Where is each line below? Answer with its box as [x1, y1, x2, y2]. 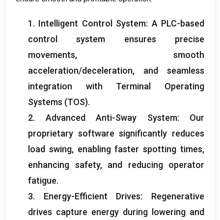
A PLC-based [151, 18, 205, 28]
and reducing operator [108, 159, 204, 170]
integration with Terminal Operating [28, 81, 204, 91]
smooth [173, 49, 204, 60]
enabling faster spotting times [77, 143, 203, 154]
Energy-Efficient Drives [43, 191, 141, 201]
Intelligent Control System [38, 18, 146, 28]
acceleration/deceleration [28, 65, 133, 76]
